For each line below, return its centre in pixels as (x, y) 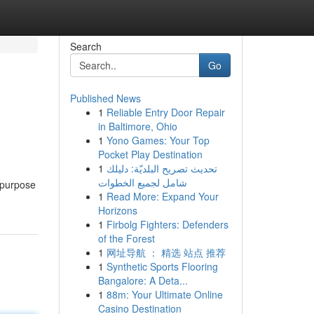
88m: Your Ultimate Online (164, 294)
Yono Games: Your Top (158, 140)
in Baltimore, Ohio (137, 126)
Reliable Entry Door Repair (165, 112)
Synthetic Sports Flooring (162, 266)
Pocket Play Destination (150, 154)
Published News (105, 98)
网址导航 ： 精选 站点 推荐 (166, 252)
